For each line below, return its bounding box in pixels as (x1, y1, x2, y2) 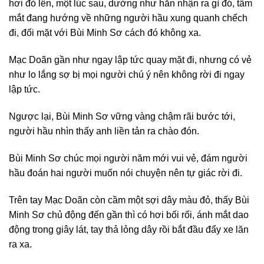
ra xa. (9, 239, 32, 249)
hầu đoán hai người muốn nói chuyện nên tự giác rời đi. (9, 167, 242, 178)
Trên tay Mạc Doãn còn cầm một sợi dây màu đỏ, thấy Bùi (9, 194, 249, 205)
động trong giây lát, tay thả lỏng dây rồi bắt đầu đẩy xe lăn (9, 224, 249, 235)
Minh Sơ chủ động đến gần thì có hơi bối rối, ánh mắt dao (9, 209, 249, 220)
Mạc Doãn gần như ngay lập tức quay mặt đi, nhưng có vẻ (9, 55, 252, 65)
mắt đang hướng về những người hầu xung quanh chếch (9, 13, 247, 24)
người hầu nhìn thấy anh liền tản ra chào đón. (9, 126, 199, 136)
